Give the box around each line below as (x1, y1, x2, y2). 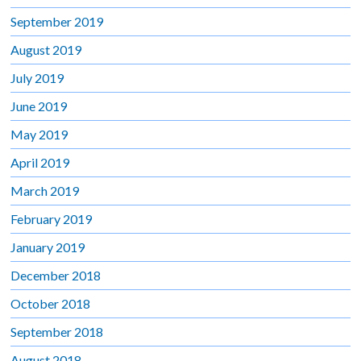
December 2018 (10, 267, 102, 283)
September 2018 (10, 323, 104, 339)
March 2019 (10, 182, 80, 198)
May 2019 (10, 126, 68, 142)
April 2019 (10, 154, 70, 170)
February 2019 (10, 210, 93, 226)
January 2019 (10, 239, 85, 255)
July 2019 (10, 69, 64, 85)
